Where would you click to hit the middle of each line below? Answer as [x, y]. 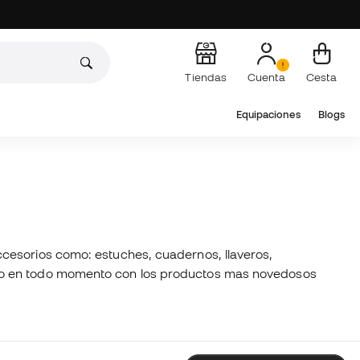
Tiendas [206, 77]
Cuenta [266, 77]
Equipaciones [268, 115]
